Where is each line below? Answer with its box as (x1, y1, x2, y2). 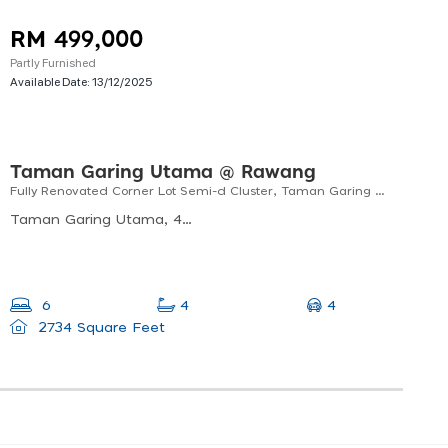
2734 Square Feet (33, 321, 165, 336)
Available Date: (10, 73, 92, 90)
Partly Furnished (10, 54, 96, 71)
